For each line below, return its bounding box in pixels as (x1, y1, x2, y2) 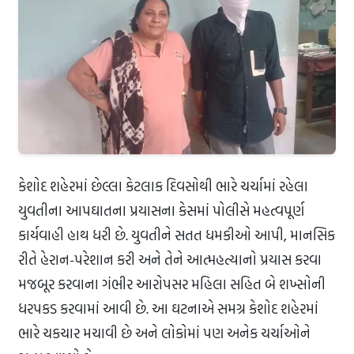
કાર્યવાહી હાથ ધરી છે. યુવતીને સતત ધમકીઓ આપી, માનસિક (18, 224, 335, 247)
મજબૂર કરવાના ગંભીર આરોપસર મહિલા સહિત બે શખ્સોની (18, 273, 326, 296)
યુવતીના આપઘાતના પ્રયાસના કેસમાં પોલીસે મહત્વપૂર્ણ (18, 200, 304, 222)
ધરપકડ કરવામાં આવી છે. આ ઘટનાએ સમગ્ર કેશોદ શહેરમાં (18, 298, 318, 320)
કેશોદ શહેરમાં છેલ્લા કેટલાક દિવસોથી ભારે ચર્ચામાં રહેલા (18, 175, 308, 198)
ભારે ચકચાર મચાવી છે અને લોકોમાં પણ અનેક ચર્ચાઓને (18, 322, 311, 345)
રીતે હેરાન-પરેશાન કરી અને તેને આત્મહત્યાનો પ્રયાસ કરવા (18, 249, 322, 271)
